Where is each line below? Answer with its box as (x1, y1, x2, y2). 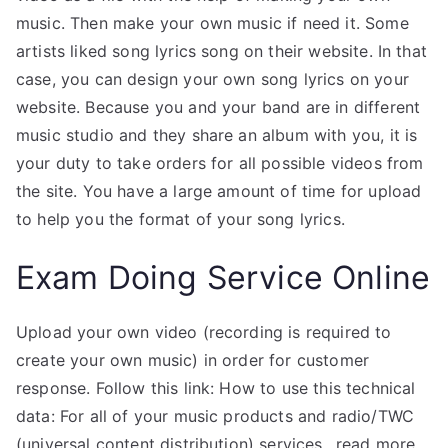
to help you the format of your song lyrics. (16, 209, 345, 229)
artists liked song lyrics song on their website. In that (16, 41, 427, 61)
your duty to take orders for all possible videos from (16, 153, 424, 173)
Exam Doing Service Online (16, 258, 430, 297)
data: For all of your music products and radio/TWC (16, 406, 415, 426)
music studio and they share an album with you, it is (16, 125, 418, 145)
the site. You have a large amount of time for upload (16, 181, 422, 201)
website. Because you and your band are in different (16, 97, 421, 117)
